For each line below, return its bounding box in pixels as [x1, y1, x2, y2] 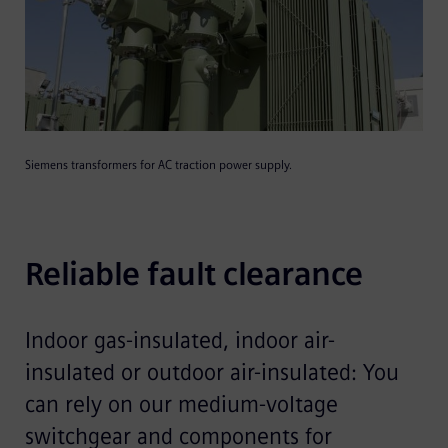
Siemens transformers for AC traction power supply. [24, 157, 292, 172]
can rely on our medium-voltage [24, 390, 338, 418]
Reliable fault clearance [24, 254, 363, 293]
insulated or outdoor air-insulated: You [24, 358, 399, 386]
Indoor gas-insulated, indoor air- [24, 326, 335, 354]
